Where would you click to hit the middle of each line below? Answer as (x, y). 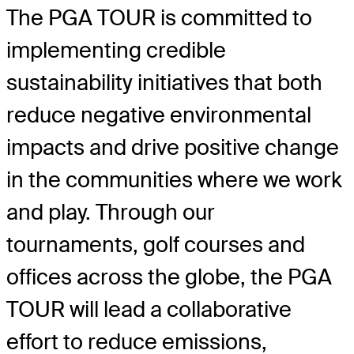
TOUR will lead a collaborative (149, 309)
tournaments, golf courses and (156, 244)
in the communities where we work (174, 179)
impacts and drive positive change (173, 147)
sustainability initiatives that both (164, 82)
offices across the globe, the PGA (169, 277)
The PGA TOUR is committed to (159, 17)
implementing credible (116, 50)
